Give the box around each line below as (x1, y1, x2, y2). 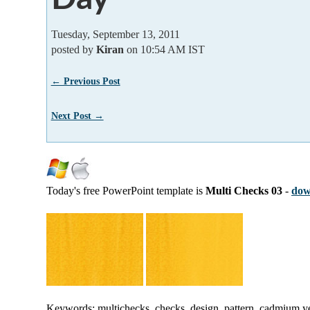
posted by (51, 43, 96, 55)
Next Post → (51, 109, 104, 121)
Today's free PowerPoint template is (46, 185, 206, 197)
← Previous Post (51, 75, 120, 86)
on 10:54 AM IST (123, 43, 205, 55)
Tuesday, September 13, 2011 (51, 28, 180, 40)
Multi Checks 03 (206, 185, 282, 197)
